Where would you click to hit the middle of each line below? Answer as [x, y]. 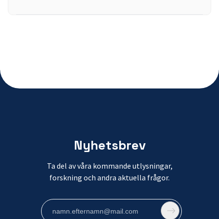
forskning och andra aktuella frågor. [109, 178]
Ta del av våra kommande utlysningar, [109, 166]
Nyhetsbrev [109, 145]
